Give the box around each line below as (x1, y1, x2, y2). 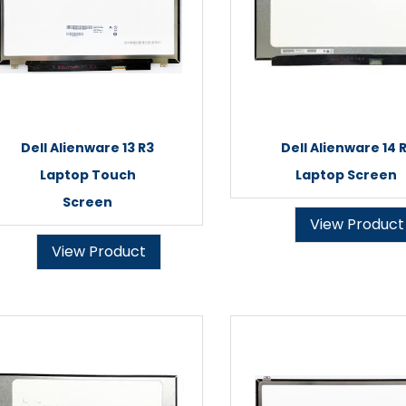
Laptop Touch (39, 166, 136, 184)
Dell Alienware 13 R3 (21, 139, 154, 157)
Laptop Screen (295, 166, 397, 184)
